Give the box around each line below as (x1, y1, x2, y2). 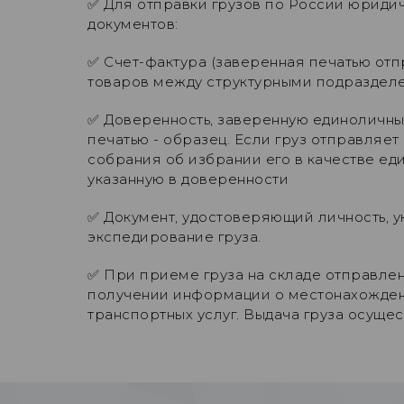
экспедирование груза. (87, 227, 262, 245)
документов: (87, 14, 179, 32)
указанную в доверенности (87, 170, 289, 188)
